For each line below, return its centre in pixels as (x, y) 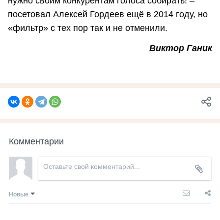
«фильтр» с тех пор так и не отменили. (88, 28)
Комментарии (36, 140)
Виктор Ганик (181, 48)
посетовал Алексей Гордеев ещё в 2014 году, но (108, 14)
